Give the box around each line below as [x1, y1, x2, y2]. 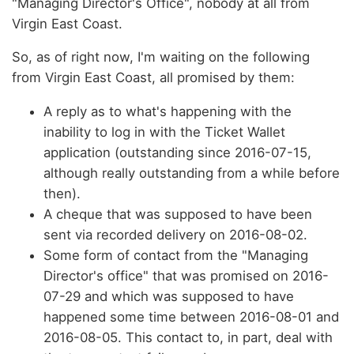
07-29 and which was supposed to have [43, 288, 294, 305]
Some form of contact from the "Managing [43, 247, 308, 264]
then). [43, 186, 81, 202]
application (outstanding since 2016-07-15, [43, 145, 311, 161]
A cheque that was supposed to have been [43, 206, 312, 223]
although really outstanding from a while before [43, 165, 340, 182]
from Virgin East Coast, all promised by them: [12, 70, 295, 86]
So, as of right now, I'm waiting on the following [12, 49, 310, 66]
